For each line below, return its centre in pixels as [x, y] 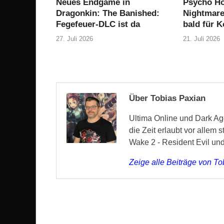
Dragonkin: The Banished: [108, 13]
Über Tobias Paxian [167, 98]
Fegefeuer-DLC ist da [98, 24]
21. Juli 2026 [201, 39]
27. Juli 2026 [74, 39]
